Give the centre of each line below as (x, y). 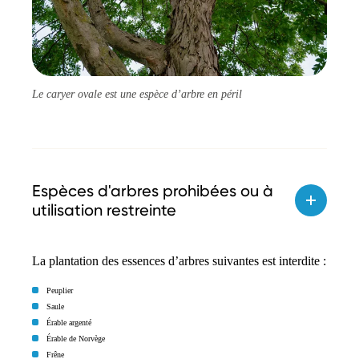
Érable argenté (69, 322)
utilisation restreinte (104, 210)
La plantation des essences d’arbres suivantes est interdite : (179, 260)
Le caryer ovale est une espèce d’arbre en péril (137, 94)
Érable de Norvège (76, 338)
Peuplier (60, 290)
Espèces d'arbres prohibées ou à (153, 190)
